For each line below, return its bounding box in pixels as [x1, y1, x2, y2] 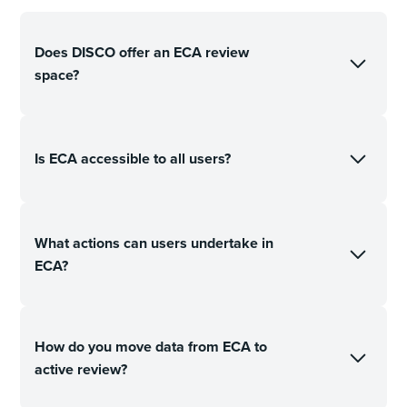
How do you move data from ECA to [35, 335, 268, 357]
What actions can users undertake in [35, 232, 274, 253]
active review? [35, 358, 128, 380]
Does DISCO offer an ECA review [35, 41, 250, 63]
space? [35, 64, 80, 85]
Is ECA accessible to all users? [35, 148, 232, 170]
